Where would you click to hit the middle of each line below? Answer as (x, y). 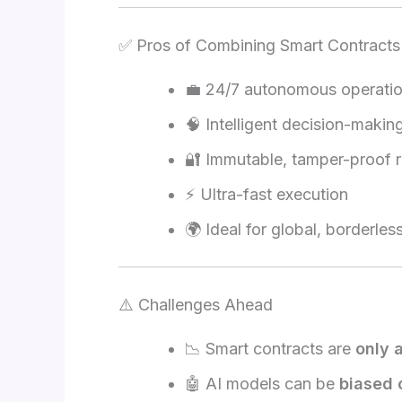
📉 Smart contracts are (270, 348)
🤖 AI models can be (262, 383)
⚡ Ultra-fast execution (267, 194)
